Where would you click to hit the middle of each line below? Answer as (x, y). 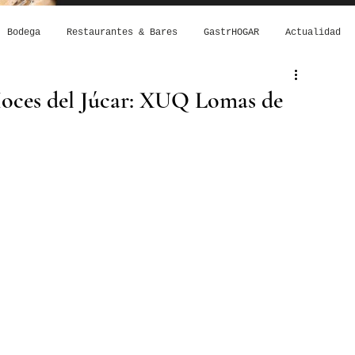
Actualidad (313, 32)
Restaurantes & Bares (122, 32)
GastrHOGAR (231, 32)
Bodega (23, 32)
